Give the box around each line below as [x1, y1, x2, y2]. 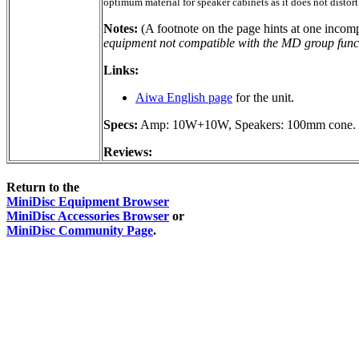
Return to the [6, 180, 79, 195]
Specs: [103, 117, 138, 131]
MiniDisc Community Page [6, 224, 153, 238]
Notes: [103, 21, 138, 35]
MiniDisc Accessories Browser [6, 209, 169, 224]
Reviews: [103, 144, 152, 159]
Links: [103, 63, 139, 77]
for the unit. [232, 90, 294, 104]
